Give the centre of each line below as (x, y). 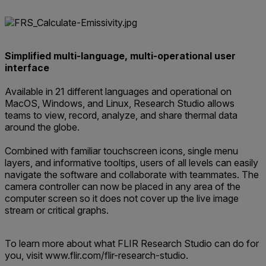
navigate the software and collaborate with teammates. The (132, 175)
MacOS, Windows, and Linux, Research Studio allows (120, 104)
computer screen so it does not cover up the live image (122, 199)
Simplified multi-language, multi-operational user (120, 56)
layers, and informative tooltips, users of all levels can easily (132, 163)
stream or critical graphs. (57, 210)
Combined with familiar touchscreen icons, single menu (121, 151)
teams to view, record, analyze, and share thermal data (121, 115)
